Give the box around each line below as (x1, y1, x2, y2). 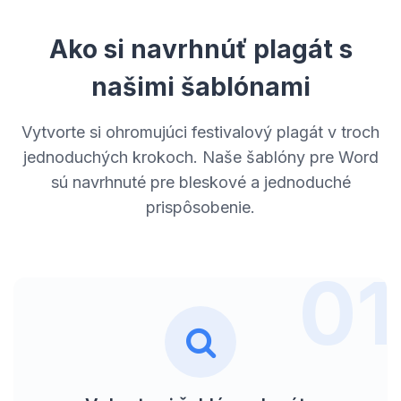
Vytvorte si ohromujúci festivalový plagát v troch (21, 122, 380, 141)
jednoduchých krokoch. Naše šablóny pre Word (22, 147, 379, 166)
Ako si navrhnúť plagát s (48, 33, 353, 64)
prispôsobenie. (146, 197, 255, 217)
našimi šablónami (90, 71, 311, 102)
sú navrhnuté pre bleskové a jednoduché (50, 172, 351, 192)
